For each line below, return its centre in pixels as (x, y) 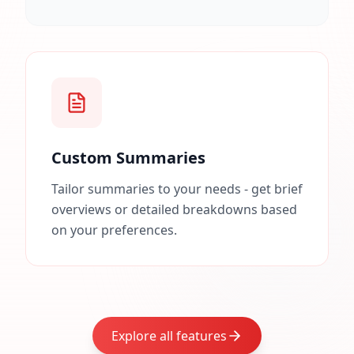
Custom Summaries (128, 158)
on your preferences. (114, 230)
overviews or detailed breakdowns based (174, 209)
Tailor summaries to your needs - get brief (177, 189)
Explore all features (169, 336)
